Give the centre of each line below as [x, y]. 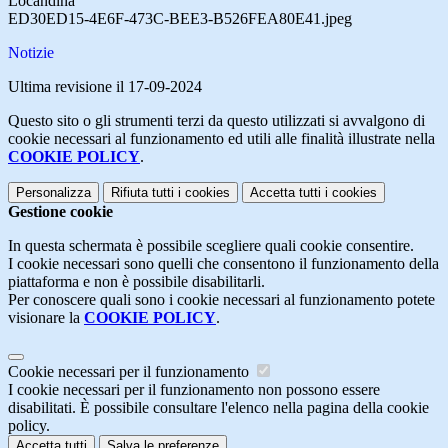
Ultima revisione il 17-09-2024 [105, 87]
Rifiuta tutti [142, 193]
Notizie [31, 53]
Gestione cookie [60, 212]
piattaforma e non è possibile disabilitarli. [136, 282]
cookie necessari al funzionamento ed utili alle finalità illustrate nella [221, 139]
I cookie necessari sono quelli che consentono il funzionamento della [223, 264]
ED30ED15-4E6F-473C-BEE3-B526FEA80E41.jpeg [180, 19]
